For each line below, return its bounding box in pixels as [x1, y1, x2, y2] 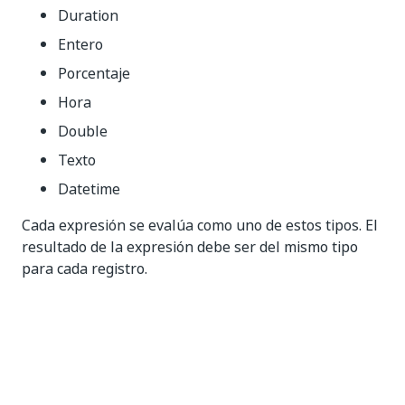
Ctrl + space [22, 367, 108, 381]
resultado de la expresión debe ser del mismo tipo [22, 236, 358, 258]
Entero [58, 33, 103, 55]
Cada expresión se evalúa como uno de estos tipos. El [22, 214, 378, 236]
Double [58, 120, 108, 142]
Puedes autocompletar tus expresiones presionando [22, 341, 374, 363]
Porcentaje [58, 62, 130, 84]
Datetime [58, 178, 120, 200]
